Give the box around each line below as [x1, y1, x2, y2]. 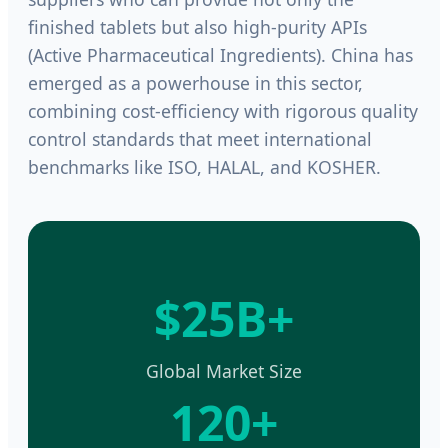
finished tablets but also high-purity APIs [28, 14, 367, 39]
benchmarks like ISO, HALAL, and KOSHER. [28, 154, 381, 179]
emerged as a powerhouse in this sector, [28, 70, 363, 95]
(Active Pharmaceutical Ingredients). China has [28, 42, 413, 67]
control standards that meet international [28, 126, 372, 151]
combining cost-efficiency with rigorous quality [28, 98, 418, 123]
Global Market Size [146, 358, 302, 383]
